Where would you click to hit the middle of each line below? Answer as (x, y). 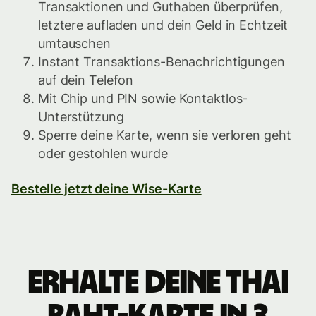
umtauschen (74, 44)
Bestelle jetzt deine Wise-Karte (107, 189)
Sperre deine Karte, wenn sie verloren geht (165, 135)
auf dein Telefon (86, 80)
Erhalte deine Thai (158, 283)
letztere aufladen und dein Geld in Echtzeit (163, 25)
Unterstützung (81, 117)
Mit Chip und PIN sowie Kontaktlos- (143, 99)
